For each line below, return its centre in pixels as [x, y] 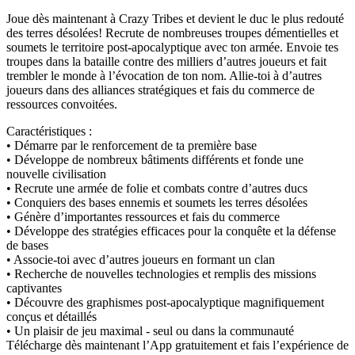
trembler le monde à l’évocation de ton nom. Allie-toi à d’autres [164, 75]
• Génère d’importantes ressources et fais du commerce [143, 216]
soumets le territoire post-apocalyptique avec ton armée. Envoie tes [172, 47]
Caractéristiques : [49, 131]
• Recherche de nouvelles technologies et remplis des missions [161, 273]
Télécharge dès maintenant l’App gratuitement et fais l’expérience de [177, 345]
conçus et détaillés [52, 316]
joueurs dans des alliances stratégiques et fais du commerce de [160, 90]
